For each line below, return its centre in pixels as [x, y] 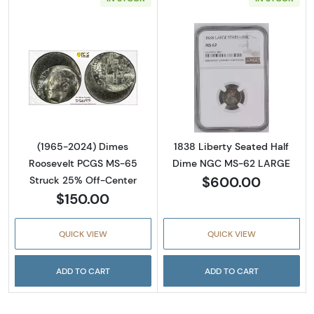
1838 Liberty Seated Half [232, 147]
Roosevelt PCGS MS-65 [83, 163]
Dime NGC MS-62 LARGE [232, 164]
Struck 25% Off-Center [83, 180]
